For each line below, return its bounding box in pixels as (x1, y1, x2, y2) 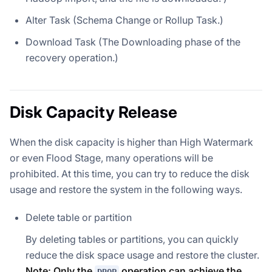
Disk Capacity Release (10, 103, 177, 122)
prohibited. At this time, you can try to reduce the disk (10, 168, 250, 180)
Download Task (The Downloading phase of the (25, 36, 240, 49)
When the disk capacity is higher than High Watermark (10, 136, 253, 149)
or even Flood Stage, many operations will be (10, 152, 213, 165)
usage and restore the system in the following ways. (10, 183, 242, 196)
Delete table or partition (25, 211, 132, 224)
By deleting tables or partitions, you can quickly (25, 233, 239, 246)
